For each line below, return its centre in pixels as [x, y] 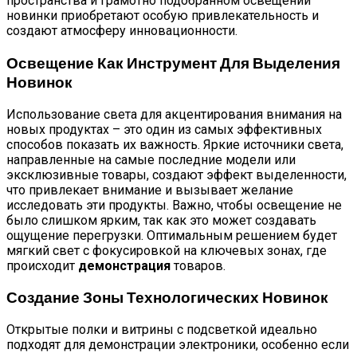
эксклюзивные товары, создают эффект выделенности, [177, 175]
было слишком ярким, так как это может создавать [161, 220]
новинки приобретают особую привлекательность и [163, 16]
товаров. [198, 265]
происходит [42, 265]
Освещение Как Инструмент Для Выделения [173, 62]
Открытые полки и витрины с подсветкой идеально [162, 330]
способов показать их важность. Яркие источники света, [175, 144]
